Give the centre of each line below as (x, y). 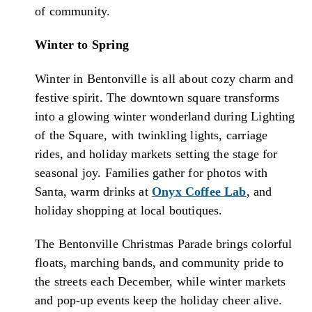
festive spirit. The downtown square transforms (157, 97)
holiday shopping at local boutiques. (129, 210)
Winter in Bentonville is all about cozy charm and (164, 78)
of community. (73, 11)
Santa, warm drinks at (93, 191)
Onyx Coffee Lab (199, 191)
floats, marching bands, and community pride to (159, 263)
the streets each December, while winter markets (161, 282)
